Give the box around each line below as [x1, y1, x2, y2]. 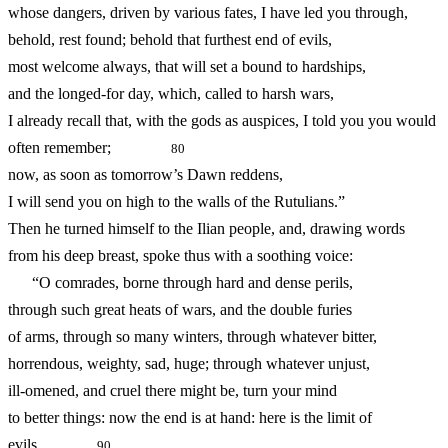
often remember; [8, 139, 171, 157]
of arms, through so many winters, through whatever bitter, [8, 328, 377, 346]
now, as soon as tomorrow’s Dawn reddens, [8, 166, 283, 184]
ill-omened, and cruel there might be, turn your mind [8, 382, 337, 400]
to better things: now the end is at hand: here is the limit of [8, 409, 372, 427]
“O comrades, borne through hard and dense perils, [8, 274, 353, 292]
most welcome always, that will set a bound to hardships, [8, 58, 366, 76]
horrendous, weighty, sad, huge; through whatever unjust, [8, 355, 370, 373]
